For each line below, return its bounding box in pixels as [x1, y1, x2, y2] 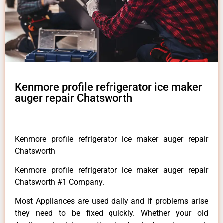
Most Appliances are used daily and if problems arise [15, 196, 208, 206]
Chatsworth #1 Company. [15, 177, 104, 187]
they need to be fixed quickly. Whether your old [15, 208, 208, 218]
